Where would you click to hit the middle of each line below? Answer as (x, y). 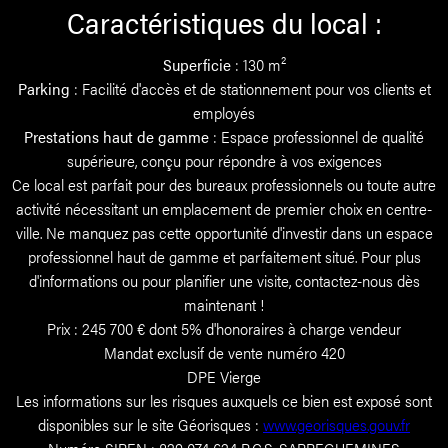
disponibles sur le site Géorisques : (150, 424)
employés (224, 112)
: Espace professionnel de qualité (316, 136)
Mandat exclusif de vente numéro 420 (224, 352)
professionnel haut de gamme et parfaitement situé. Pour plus (224, 256)
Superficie (196, 64)
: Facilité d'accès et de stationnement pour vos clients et (250, 88)
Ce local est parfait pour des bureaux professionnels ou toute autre (224, 184)
